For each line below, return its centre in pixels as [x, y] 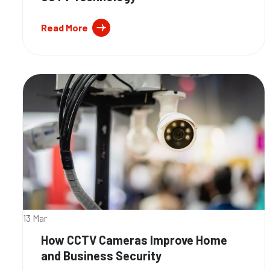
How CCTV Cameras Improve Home [134, 240]
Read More [64, 28]
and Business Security [101, 256]
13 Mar [35, 218]
